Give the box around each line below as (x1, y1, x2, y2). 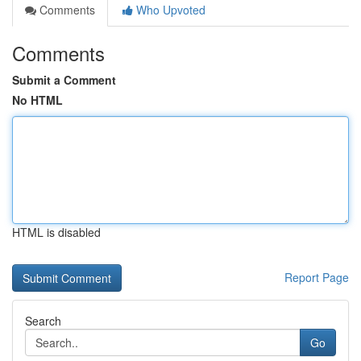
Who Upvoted (133, 2, 205, 18)
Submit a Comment (12, 72, 116, 88)
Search (25, 313, 61, 329)
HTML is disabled (12, 224, 101, 240)
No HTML (12, 92, 63, 108)
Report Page (284, 269, 349, 285)
